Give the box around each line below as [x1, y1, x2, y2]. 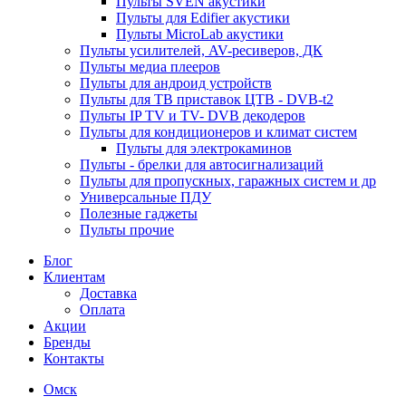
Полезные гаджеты [80, 206, 198, 221]
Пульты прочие [80, 222, 174, 237]
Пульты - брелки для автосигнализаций [80, 157, 324, 172]
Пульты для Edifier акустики [116, 10, 290, 25]
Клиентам [43, 269, 105, 285]
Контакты [43, 351, 104, 366]
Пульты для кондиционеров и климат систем [80, 124, 357, 140]
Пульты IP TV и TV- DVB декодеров [80, 108, 305, 123]
